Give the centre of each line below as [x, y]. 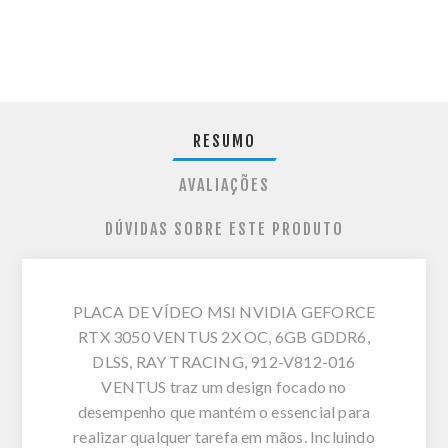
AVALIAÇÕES [224, 184]
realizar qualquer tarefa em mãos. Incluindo [224, 436]
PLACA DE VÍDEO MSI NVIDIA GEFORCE [224, 311]
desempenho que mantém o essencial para [224, 411]
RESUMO [224, 140]
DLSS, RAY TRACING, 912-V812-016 [224, 361]
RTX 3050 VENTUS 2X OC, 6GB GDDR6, [224, 336]
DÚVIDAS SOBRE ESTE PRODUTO [224, 228]
